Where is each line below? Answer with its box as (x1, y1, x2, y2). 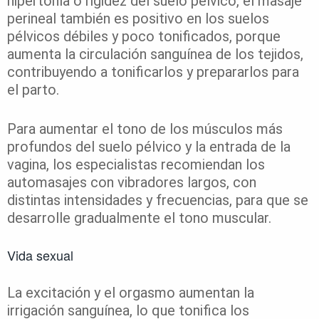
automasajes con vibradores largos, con (7, 174, 256, 192)
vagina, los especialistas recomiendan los (7, 156, 265, 174)
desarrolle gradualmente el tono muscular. (7, 209, 275, 227)
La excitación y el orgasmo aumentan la (7, 284, 254, 302)
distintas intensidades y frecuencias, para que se (7, 192, 308, 209)
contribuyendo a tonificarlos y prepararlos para (7, 63, 299, 81)
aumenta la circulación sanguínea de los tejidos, (7, 46, 303, 63)
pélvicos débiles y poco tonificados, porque (7, 28, 281, 46)
